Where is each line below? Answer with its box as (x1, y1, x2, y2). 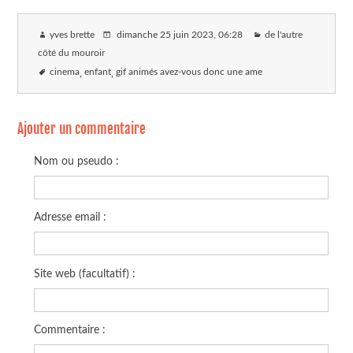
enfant (84, 67, 112, 76)
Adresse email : (33, 211, 106, 224)
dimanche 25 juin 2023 (114, 30, 214, 39)
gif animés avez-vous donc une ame (116, 67, 263, 76)
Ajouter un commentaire (17, 120, 147, 137)
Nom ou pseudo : (33, 155, 119, 168)
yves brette (50, 30, 95, 39)
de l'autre (265, 30, 303, 39)
